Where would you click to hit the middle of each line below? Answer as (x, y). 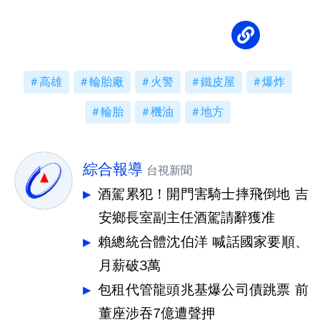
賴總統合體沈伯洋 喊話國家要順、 (203, 242)
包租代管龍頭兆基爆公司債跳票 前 (203, 290)
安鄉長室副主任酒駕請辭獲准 (187, 218)
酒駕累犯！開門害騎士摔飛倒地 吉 (203, 194)
